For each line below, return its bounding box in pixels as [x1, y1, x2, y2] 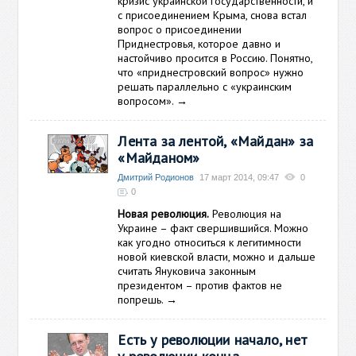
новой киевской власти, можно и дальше [118, 250, 316, 264]
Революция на [209, 207, 282, 221]
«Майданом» [118, 149, 200, 167]
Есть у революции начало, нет [118, 331, 308, 349]
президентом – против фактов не [118, 278, 283, 292]
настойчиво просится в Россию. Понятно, [118, 51, 313, 65]
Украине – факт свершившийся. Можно [118, 221, 309, 235]
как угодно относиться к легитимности [118, 235, 302, 250]
